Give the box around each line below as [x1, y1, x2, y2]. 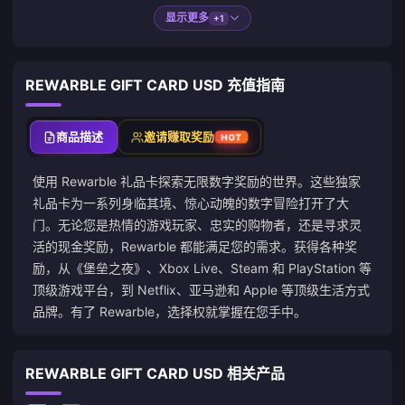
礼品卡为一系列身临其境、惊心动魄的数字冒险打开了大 [33, 195, 349, 211]
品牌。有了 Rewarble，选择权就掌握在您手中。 [33, 304, 306, 319]
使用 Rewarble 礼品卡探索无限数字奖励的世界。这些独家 [33, 174, 361, 189]
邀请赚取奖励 [143, 129, 215, 144]
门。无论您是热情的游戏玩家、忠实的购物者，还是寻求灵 [33, 217, 362, 232]
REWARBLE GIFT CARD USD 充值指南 [25, 76, 285, 94]
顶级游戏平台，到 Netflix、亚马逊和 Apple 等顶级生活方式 [33, 282, 370, 297]
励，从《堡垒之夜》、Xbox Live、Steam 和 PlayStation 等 [33, 260, 372, 276]
